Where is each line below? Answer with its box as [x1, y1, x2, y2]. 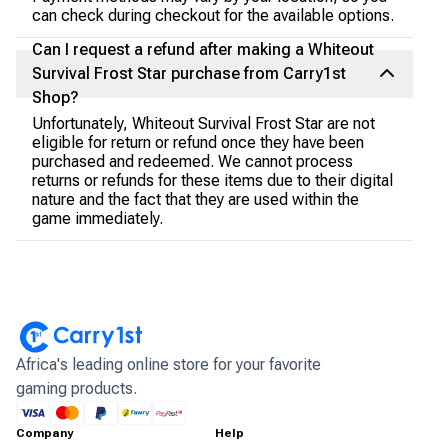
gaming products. [16, 379, 137, 399]
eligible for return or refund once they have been [32, 133, 364, 152]
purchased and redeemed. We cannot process [32, 152, 353, 171]
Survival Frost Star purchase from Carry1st [32, 64, 346, 83]
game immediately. [32, 209, 163, 228]
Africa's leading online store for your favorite [16, 355, 321, 375]
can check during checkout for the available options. [32, 6, 394, 25]
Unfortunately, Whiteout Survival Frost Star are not [32, 114, 375, 133]
